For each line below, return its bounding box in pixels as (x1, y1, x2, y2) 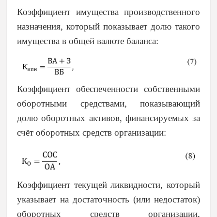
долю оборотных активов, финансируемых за (17, 112, 200, 123)
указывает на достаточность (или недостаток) (17, 194, 200, 205)
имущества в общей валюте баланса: (17, 35, 158, 46)
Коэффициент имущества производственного (17, 6, 200, 17)
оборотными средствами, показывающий (17, 98, 200, 108)
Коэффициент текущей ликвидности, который (17, 180, 200, 190)
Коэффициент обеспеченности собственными (17, 83, 200, 94)
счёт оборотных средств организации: (17, 127, 166, 138)
